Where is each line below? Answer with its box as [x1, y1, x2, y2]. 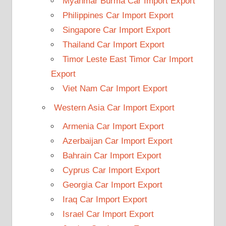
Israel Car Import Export [62, 209, 154, 219]
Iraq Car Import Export [62, 195, 147, 205]
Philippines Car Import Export [62, 11, 174, 21]
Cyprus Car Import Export [62, 165, 160, 176]
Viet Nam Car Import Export [62, 84, 167, 94]
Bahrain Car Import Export [62, 151, 161, 161]
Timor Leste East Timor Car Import [62, 54, 193, 65]
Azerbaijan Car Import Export [62, 136, 173, 146]
